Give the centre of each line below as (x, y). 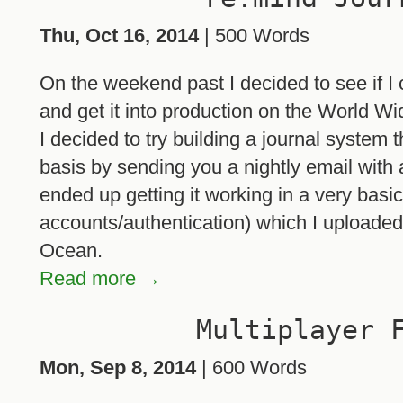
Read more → (100, 278)
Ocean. (71, 250)
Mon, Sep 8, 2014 (118, 367)
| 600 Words (251, 367)
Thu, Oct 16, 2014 (119, 35)
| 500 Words (254, 35)
